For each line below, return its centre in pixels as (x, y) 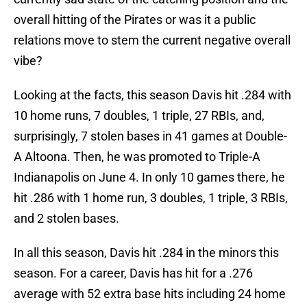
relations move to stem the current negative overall (152, 40)
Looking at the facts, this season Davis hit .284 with (152, 95)
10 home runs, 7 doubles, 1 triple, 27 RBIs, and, (139, 116)
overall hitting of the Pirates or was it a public (135, 20)
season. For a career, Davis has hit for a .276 (133, 273)
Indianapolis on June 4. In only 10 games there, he (149, 177)
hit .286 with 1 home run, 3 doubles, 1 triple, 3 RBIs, (151, 198)
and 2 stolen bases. (66, 219)
